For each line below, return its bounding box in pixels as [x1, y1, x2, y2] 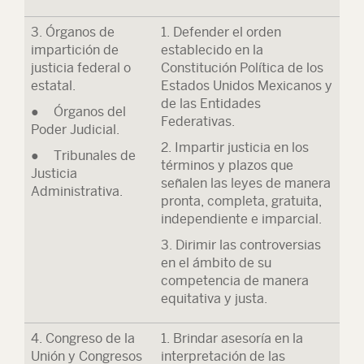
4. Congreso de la [31, 331, 135, 346]
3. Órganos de [31, 24, 115, 40]
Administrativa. [31, 184, 123, 199]
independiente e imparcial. [161, 211, 322, 227]
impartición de [31, 42, 119, 58]
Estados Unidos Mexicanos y [161, 78, 332, 93]
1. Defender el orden [161, 24, 281, 40]
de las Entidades [161, 96, 261, 111]
